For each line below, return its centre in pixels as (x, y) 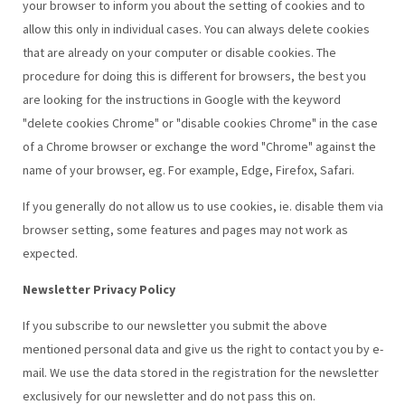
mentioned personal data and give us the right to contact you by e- (202, 348)
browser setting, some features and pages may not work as (185, 229)
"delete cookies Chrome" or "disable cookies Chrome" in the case (200, 122)
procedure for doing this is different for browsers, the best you (194, 75)
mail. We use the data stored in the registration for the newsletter (200, 372)
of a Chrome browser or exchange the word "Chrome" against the (199, 146)
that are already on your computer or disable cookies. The (179, 52)
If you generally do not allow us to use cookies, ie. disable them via (202, 206)
